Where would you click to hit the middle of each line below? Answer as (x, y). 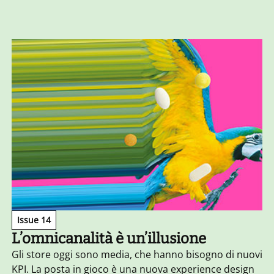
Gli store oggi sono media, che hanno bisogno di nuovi (137, 255)
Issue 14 (34, 220)
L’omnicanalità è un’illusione (109, 239)
